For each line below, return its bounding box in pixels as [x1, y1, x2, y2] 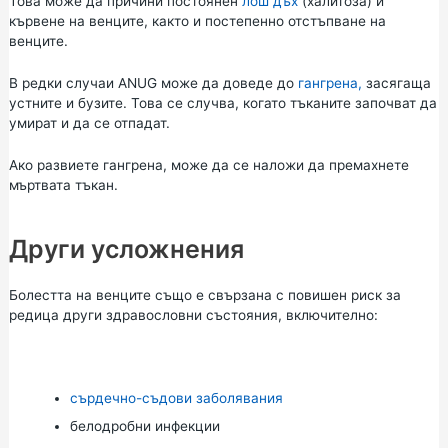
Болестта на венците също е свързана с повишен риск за [8, 286, 401, 303]
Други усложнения [8, 233, 244, 264]
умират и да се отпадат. [8, 114, 170, 131]
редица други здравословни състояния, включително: [8, 306, 378, 323]
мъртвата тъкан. [8, 176, 118, 193]
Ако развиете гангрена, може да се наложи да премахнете [8, 156, 409, 173]
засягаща [361, 74, 431, 91]
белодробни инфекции [69, 418, 220, 435]
